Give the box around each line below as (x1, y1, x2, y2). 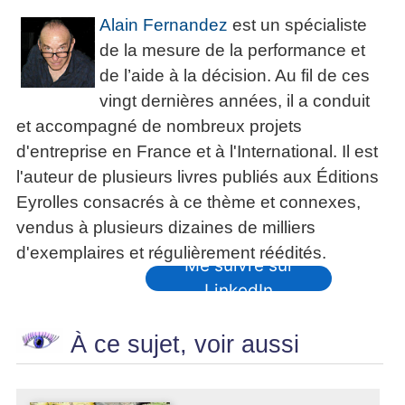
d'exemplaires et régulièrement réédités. (16, 243, 326, 263)
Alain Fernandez (99, 15, 228, 35)
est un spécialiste (227, 15, 367, 35)
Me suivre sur (184, 255, 294, 277)
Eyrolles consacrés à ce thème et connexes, (16, 193, 361, 212)
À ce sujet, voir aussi (63, 331, 299, 359)
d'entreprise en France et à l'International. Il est (16, 142, 378, 162)
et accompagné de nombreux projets (16, 117, 302, 137)
